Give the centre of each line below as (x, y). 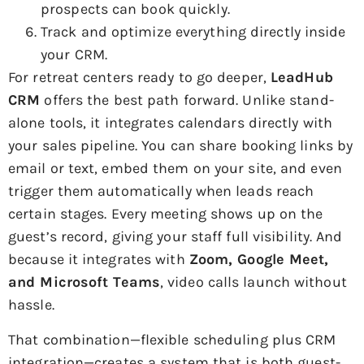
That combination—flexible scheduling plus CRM (172, 339)
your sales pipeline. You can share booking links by (181, 146)
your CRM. (74, 55)
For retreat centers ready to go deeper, (139, 78)
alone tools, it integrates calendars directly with (171, 123)
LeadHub (302, 78)
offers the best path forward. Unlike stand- (187, 100)
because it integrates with (99, 260)
